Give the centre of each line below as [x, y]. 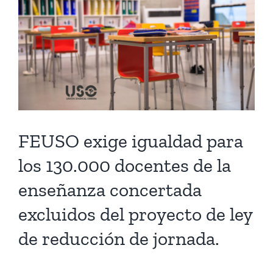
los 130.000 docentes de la [125, 165]
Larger [33, 25]
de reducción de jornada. [119, 238]
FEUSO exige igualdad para [131, 140]
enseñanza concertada [110, 189]
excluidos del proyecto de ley [135, 214]
